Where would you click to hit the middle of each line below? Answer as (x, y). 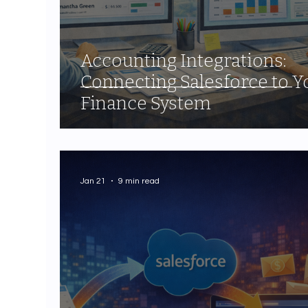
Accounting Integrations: (184, 61)
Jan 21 (93, 181)
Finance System (146, 104)
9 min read (139, 181)
